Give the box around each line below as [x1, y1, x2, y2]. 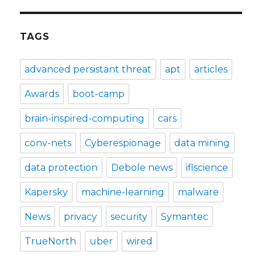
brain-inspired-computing [25, 113, 145, 124]
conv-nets [25, 137, 72, 149]
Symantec [161, 211, 209, 222]
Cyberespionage [85, 137, 161, 149]
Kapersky [25, 187, 68, 198]
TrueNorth [25, 236, 77, 247]
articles [194, 64, 228, 75]
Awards [25, 88, 60, 99]
